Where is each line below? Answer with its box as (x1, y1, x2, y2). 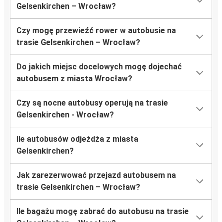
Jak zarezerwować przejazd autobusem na (16, 170, 176, 180)
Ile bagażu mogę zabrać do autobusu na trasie (16, 207, 189, 217)
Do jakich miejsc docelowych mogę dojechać (16, 62, 182, 72)
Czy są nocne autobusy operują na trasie (16, 98, 168, 108)
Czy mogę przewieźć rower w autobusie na (16, 26, 176, 36)
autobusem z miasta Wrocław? (16, 74, 132, 84)
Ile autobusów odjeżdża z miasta (16, 134, 138, 144)
